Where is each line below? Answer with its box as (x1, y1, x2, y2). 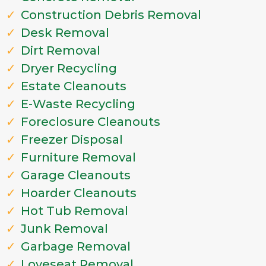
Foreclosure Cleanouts (21, 115, 160, 129)
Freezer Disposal (21, 132, 123, 147)
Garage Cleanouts (21, 168, 131, 183)
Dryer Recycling (21, 61, 117, 76)
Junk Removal (21, 221, 111, 236)
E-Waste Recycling (21, 97, 135, 112)
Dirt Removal (21, 43, 100, 58)
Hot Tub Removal (21, 204, 128, 218)
